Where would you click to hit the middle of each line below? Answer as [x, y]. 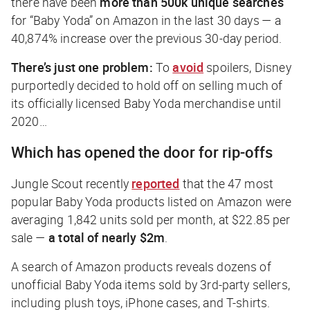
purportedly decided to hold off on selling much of [147, 85]
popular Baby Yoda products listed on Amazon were [152, 201]
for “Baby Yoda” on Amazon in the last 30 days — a [146, 20]
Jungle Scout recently [72, 183]
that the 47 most [227, 183]
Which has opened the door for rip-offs [142, 152]
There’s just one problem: [82, 67]
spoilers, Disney [247, 67]
